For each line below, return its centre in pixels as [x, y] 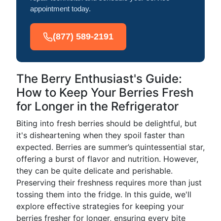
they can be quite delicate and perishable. [94, 171]
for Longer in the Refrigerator [97, 106]
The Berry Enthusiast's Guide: [99, 79]
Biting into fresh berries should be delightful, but [107, 123]
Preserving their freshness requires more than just [109, 183]
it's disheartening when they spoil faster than [100, 135]
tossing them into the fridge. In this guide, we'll [104, 194]
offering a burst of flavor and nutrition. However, [107, 159]
